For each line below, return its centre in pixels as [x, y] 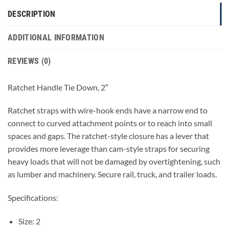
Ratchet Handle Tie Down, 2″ [58, 87]
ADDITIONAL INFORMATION [56, 37]
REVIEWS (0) [29, 61]
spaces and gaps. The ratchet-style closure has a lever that [108, 136]
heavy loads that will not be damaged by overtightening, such [114, 162]
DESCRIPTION [32, 14]
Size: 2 [29, 221]
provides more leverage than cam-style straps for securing [109, 149]
